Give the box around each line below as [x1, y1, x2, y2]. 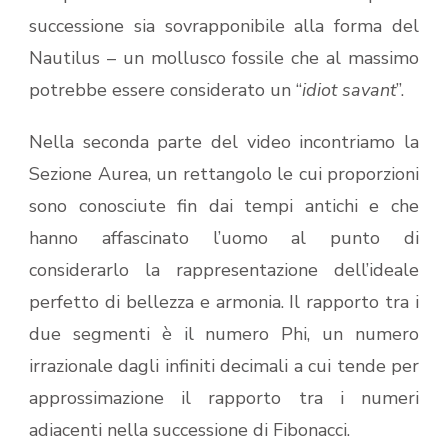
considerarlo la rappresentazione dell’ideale [29, 258, 419, 283]
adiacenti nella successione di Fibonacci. [29, 418, 350, 443]
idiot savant [302, 78, 396, 103]
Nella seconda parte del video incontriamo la [29, 130, 419, 155]
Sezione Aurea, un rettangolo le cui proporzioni [29, 162, 419, 187]
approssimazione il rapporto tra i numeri [29, 386, 419, 411]
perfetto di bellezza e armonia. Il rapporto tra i [29, 290, 419, 315]
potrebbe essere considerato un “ [29, 78, 302, 103]
